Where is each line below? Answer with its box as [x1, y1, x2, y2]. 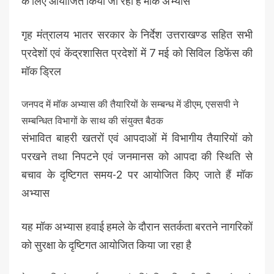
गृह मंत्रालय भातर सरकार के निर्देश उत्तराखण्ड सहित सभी [21, 28, 253, 42]
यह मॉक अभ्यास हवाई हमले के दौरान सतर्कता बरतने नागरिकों [21, 220, 253, 234]
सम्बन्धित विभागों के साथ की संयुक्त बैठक [21, 115, 163, 127]
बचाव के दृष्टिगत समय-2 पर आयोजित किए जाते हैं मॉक [21, 168, 253, 182]
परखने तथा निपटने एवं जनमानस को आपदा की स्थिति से [21, 150, 253, 163]
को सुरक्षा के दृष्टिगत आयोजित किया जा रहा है [21, 239, 191, 252]
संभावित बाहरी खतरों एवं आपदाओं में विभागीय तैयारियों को [21, 131, 253, 145]
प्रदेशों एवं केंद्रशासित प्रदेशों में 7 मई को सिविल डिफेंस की [21, 46, 253, 60]
